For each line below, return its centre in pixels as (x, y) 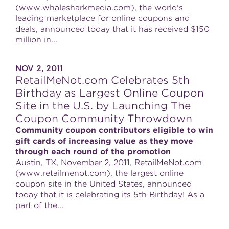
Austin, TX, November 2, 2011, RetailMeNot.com (109, 163)
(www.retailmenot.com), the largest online (99, 173)
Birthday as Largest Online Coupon (110, 93)
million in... (36, 40)
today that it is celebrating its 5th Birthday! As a (110, 195)
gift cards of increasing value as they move (104, 141)
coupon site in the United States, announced (104, 184)
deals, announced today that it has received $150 (112, 29)
